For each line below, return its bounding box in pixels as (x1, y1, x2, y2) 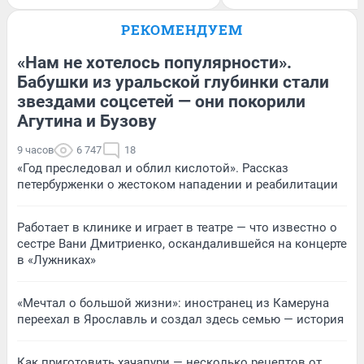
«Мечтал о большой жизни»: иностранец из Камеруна (17, 296, 329, 310)
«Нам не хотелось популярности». (17, 53, 292, 72)
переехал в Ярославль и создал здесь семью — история (17, 312, 344, 327)
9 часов (17, 144, 54, 156)
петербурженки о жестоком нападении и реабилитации (17, 177, 338, 192)
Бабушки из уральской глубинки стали (17, 72, 329, 92)
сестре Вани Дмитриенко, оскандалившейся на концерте (17, 236, 347, 251)
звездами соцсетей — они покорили (17, 92, 305, 111)
